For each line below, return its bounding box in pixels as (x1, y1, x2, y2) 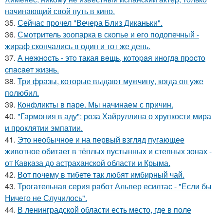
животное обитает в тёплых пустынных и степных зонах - (5, 145, 212, 157)
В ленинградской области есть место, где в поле (18, 203, 191, 215)
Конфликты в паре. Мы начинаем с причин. (18, 98, 173, 110)
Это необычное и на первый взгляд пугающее (18, 133, 184, 145)
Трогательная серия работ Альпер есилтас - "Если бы (18, 180, 212, 192)
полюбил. (5, 87, 39, 98)
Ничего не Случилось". (5, 192, 87, 203)
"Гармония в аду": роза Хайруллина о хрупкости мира (18, 110, 211, 122)
